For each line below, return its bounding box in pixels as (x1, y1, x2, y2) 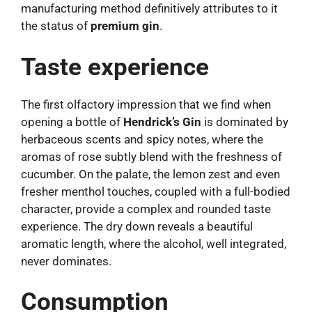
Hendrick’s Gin (123, 114, 201, 129)
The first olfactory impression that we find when (21, 97, 271, 111)
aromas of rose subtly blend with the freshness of (21, 149, 282, 164)
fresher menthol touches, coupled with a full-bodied (21, 184, 290, 198)
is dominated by (201, 114, 288, 129)
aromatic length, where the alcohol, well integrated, (21, 236, 286, 251)
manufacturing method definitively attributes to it (21, 1, 278, 16)
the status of (21, 19, 91, 33)
